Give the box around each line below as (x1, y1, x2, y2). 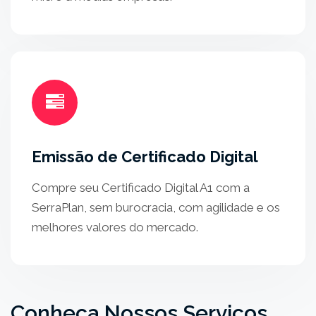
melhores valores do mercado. (32, 220, 198, 234)
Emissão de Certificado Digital (32, 147, 258, 166)
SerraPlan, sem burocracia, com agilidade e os (32, 200, 280, 214)
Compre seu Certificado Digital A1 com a (32, 181, 250, 195)
